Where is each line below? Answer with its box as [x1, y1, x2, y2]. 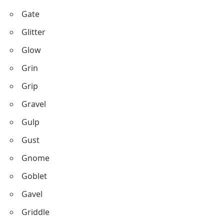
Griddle [21, 206, 49, 217]
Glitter [21, 26, 45, 37]
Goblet [21, 170, 47, 181]
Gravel [21, 98, 46, 109]
